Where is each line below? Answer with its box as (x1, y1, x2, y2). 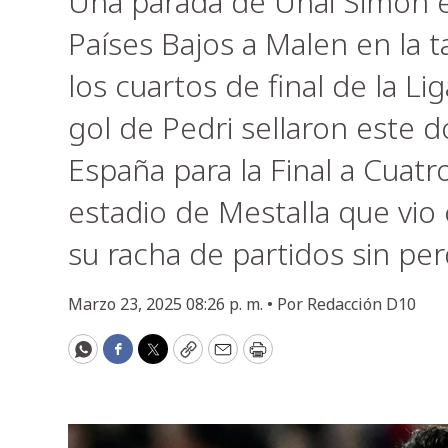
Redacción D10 (307, 293, 416, 315)
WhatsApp (81, 345, 173, 370)
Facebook (116, 345, 200, 370)
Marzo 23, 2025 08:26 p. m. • (68, 293, 277, 315)
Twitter (151, 345, 217, 370)
